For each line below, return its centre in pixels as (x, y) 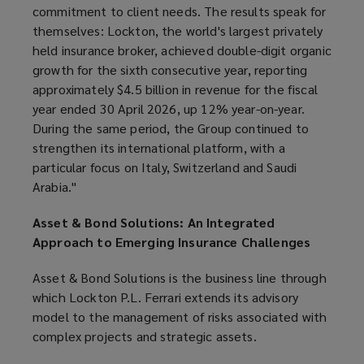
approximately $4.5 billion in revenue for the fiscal (175, 89)
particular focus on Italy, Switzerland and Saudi (165, 167)
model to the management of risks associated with (180, 317)
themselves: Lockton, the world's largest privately (178, 31)
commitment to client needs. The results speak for (180, 11)
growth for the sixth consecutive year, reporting (170, 70)
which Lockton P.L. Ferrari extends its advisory (166, 297)
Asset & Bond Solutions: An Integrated (154, 223)
